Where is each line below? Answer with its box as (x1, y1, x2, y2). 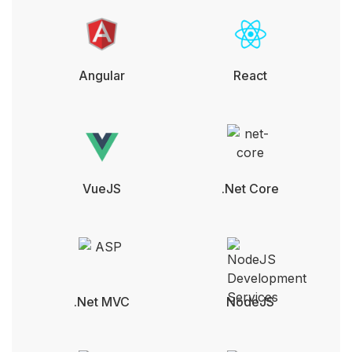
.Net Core (222, 180, 279, 196)
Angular (79, 67, 125, 83)
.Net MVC (74, 293, 130, 310)
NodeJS (226, 293, 274, 310)
